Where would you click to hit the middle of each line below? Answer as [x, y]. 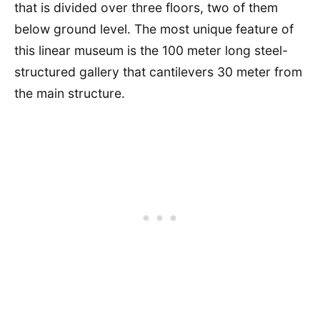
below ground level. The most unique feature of [154, 29]
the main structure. [70, 93]
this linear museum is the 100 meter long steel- [151, 50]
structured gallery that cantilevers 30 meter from [158, 72]
